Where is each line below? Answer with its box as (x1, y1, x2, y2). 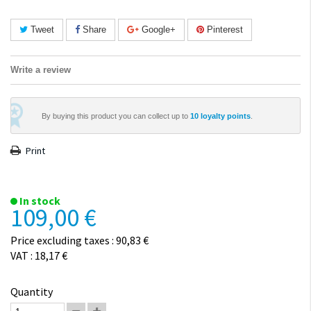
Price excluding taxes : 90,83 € (10, 233, 149, 247)
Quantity (10, 285, 53, 299)
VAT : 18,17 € (10, 249, 67, 262)
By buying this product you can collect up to (42, 111, 190, 120)
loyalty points (199, 111, 251, 120)
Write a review (10, 65, 71, 75)
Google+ (139, 24, 176, 35)
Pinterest (204, 24, 243, 35)
